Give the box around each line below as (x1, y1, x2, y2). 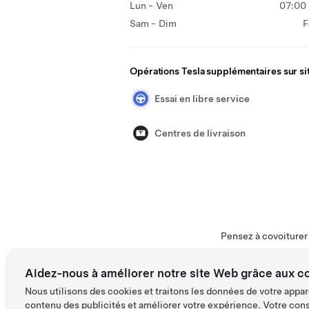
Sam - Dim (130, 18, 177, 29)
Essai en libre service (154, 93, 250, 104)
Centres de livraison (154, 128, 246, 139)
